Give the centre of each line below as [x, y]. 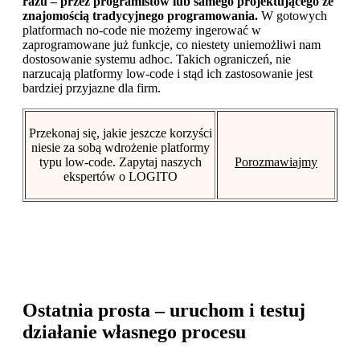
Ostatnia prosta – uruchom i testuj [164, 310]
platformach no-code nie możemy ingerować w [142, 30]
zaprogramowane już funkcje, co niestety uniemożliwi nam [172, 44]
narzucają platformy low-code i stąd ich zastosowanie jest [168, 73]
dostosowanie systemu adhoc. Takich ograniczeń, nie [157, 59]
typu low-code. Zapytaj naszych [120, 162]
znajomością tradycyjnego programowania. [140, 15]
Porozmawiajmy [276, 162]
